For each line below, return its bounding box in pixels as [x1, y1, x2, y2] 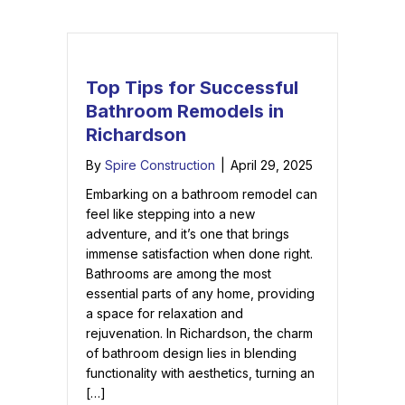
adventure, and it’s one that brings [86, 226, 289, 242]
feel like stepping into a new [86, 206, 255, 222]
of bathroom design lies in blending [86, 345, 297, 362]
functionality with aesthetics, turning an [86, 365, 315, 381]
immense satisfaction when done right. [86, 246, 313, 262]
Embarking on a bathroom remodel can [86, 186, 317, 202]
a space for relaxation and [86, 306, 243, 322]
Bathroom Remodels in [86, 100, 284, 123]
